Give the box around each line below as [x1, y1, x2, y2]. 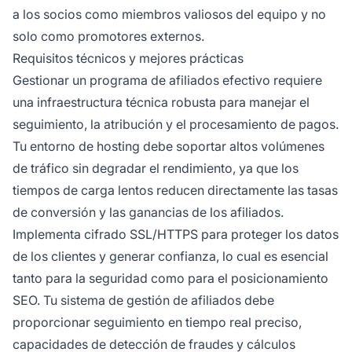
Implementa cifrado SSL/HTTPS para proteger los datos [13, 225, 339, 242]
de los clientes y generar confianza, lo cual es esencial [13, 247, 328, 264]
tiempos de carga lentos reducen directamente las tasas [13, 181, 338, 198]
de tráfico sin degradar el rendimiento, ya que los [13, 159, 299, 176]
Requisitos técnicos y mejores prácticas [13, 49, 244, 66]
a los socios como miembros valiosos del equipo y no [13, 5, 326, 22]
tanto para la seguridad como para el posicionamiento [13, 269, 328, 286]
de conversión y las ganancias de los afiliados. [13, 203, 284, 220]
